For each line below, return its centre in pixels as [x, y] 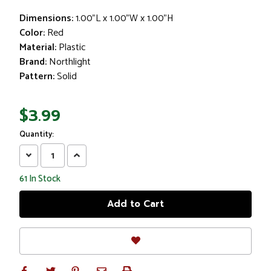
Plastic [72, 47]
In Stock [44, 179]
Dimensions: [46, 18]
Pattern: [37, 76]
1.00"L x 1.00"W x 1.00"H [125, 18]
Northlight [70, 62]
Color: [32, 33]
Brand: [33, 62]
